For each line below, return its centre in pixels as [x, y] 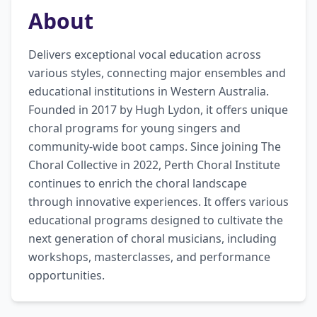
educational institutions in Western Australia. [149, 91]
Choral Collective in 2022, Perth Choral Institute [154, 165]
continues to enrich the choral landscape [138, 183]
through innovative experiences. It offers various [158, 202]
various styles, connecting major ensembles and [157, 73]
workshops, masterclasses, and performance [149, 257]
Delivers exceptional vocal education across [145, 54]
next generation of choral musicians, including [152, 238]
